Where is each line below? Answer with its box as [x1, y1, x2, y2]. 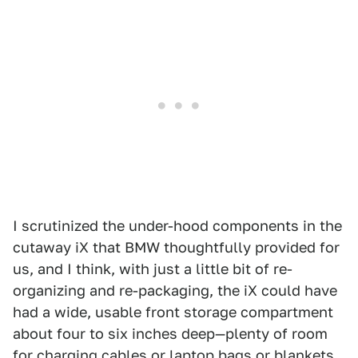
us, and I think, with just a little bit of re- [13, 260, 292, 277]
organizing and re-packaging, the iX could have [13, 281, 337, 299]
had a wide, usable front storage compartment [13, 303, 333, 320]
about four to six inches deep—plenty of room [13, 324, 328, 342]
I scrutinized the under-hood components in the [13, 217, 342, 234]
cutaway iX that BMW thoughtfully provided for [13, 238, 340, 256]
